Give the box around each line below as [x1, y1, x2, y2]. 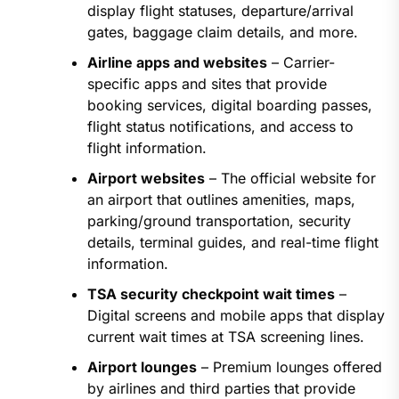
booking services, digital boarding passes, [86, 96, 372, 115]
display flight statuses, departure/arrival [86, 2, 354, 20]
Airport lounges [86, 358, 197, 377]
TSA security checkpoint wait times [86, 285, 335, 304]
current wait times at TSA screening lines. [86, 328, 364, 346]
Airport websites [86, 169, 205, 188]
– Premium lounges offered [196, 358, 382, 377]
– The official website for [204, 169, 376, 188]
